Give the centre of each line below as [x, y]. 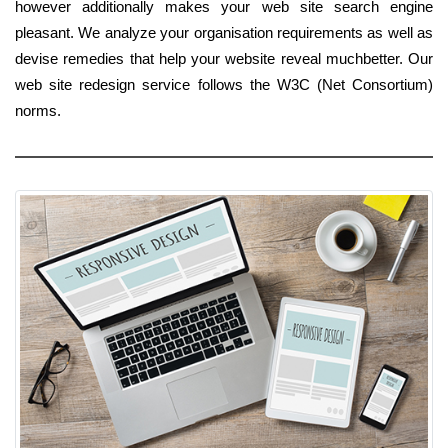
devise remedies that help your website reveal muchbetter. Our [224, 58]
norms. [38, 110]
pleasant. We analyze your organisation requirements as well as [224, 32]
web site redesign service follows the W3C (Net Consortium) [224, 84]
